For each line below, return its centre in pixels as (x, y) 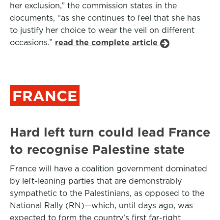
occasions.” (32, 42)
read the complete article (108, 42)
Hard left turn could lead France (110, 132)
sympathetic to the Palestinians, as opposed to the (107, 193)
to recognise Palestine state (97, 149)
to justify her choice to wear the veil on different (102, 30)
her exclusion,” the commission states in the (93, 6)
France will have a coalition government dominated (109, 169)
